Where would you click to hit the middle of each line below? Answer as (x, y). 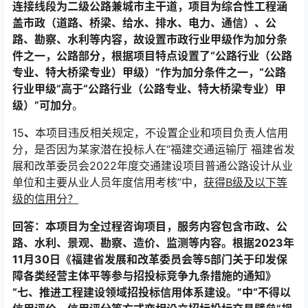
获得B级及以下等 (245, 182)
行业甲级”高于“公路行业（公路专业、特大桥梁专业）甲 (149, 88)
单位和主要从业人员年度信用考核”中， (108, 182)
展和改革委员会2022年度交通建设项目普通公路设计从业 (153, 165)
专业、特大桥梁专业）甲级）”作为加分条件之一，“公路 (149, 72)
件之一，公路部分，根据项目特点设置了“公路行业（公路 (152, 55)
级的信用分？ (45, 198)
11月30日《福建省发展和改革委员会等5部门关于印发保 (150, 259)
